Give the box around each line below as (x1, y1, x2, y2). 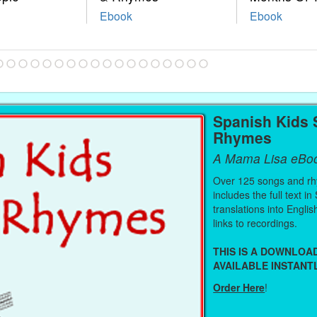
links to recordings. (213, 216, 301, 230)
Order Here (213, 279, 265, 294)
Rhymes (213, 127, 272, 148)
